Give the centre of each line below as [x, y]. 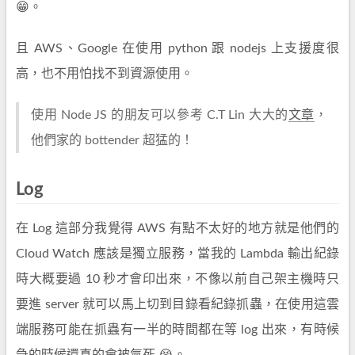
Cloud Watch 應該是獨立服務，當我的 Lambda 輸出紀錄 [177, 254]
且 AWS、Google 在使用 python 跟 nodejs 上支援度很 [177, 48]
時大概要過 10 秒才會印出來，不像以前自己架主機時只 [177, 279]
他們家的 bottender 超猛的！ [112, 140]
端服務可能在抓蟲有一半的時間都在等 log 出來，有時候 [177, 330]
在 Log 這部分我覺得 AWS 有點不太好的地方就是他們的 [177, 228]
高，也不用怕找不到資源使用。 [105, 74]
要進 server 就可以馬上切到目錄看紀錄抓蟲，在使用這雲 [177, 304]
